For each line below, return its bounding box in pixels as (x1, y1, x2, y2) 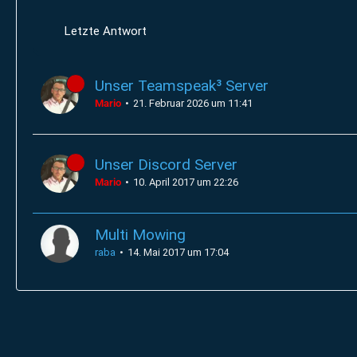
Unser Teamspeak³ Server (95, 76, 269, 95)
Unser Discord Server (95, 155, 237, 174)
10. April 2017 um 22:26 (133, 176, 238, 188)
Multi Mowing (95, 226, 186, 244)
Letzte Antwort (65, 24, 147, 38)
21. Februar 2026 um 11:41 (133, 97, 253, 109)
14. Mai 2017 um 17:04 (127, 246, 229, 258)
